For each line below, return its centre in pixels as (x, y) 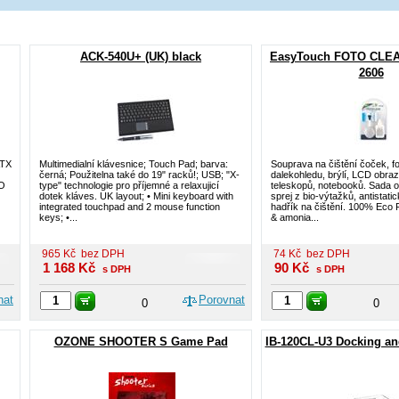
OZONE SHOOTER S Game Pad (141, 342)
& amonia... (295, 217)
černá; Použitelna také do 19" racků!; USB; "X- (139, 175)
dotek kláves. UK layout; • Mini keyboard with (136, 196)
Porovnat (222, 300)
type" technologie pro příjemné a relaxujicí (129, 185)
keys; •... (58, 217)
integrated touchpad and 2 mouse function (130, 207)
